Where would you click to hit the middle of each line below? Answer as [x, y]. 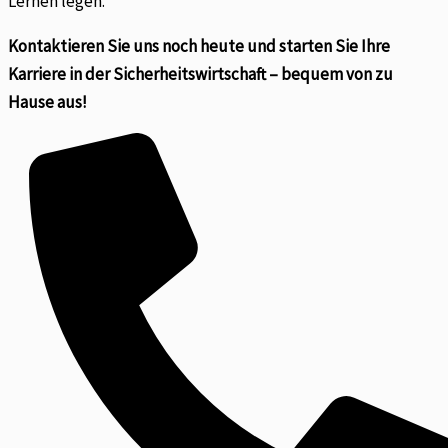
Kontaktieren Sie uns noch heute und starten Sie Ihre [199, 46]
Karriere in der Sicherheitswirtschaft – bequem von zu [200, 74]
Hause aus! [47, 102]
